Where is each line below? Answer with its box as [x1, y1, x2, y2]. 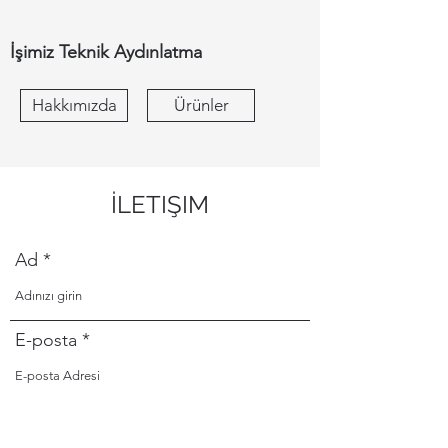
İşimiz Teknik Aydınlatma [10, 41, 202, 63]
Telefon [15, 409, 73, 431]
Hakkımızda [31, 95, 117, 115]
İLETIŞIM [111, 190, 209, 219]
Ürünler [173, 95, 229, 115]
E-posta [15, 329, 77, 351]
